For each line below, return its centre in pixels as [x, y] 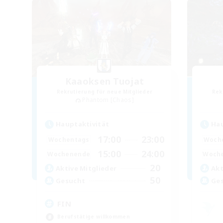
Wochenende [69, 154]
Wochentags [69, 139]
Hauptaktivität [83, 124]
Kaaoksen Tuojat [105, 81]
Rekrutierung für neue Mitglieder [105, 92]
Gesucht [71, 180]
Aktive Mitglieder [86, 168]
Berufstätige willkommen [94, 217]
